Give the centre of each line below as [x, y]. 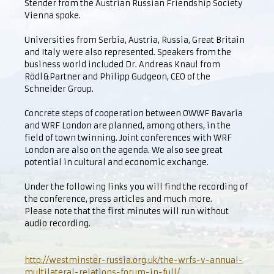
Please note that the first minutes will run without [127, 211]
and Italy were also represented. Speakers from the [128, 52]
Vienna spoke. [53, 16]
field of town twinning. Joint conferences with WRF [128, 138]
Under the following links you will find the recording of [136, 187]
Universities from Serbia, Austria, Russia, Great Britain [135, 40]
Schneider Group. [59, 89]
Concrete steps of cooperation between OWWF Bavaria [134, 113]
